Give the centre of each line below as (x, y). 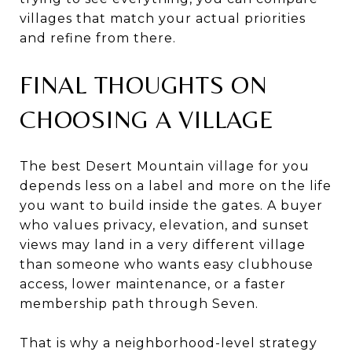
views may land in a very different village (163, 244)
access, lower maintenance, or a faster (153, 284)
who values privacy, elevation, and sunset (165, 225)
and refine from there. (98, 38)
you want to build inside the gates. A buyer (171, 205)
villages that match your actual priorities (163, 18)
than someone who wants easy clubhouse (167, 264)
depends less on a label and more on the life (176, 185)
